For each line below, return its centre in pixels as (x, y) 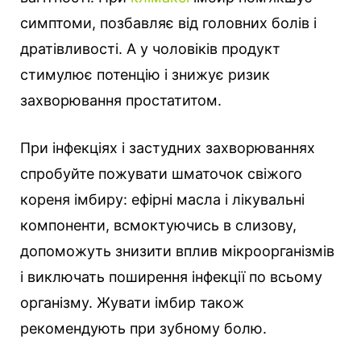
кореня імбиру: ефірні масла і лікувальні (162, 200)
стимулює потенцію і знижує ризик (145, 75)
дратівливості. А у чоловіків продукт (150, 49)
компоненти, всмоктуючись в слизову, (158, 226)
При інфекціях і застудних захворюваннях (168, 148)
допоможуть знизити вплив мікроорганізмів (177, 251)
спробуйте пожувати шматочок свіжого (161, 174)
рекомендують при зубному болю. (143, 329)
